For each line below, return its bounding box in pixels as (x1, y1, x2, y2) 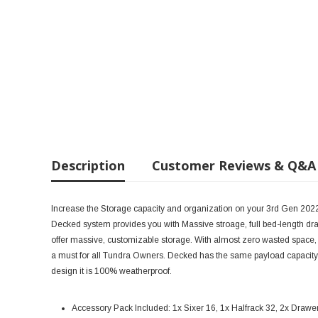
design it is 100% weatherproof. (51, 266, 174, 276)
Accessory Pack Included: (71, 303, 172, 313)
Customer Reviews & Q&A (152, 157, 316, 174)
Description (51, 157, 125, 174)
